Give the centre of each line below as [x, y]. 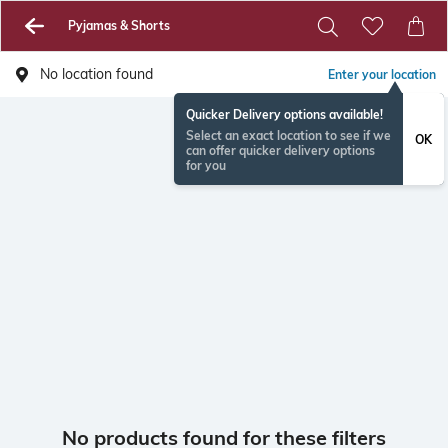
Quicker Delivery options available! [284, 114]
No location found [96, 74]
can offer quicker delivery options [280, 150]
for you [206, 165]
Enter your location [382, 74]
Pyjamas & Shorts [118, 25]
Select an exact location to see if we [288, 135]
